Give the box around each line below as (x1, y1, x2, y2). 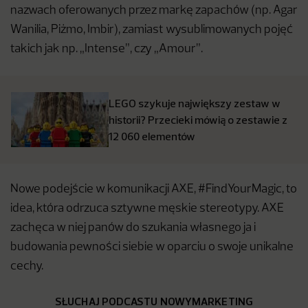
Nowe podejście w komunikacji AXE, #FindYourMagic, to (10, 184, 297, 196)
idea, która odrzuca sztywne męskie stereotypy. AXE (10, 203, 284, 215)
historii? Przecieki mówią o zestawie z (109, 113, 287, 127)
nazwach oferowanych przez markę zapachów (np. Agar (10, 5, 298, 17)
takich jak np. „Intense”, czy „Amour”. (10, 43, 203, 56)
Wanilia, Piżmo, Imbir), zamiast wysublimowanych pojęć (10, 24, 293, 36)
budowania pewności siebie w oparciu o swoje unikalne (10, 241, 294, 254)
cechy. (10, 261, 45, 273)
